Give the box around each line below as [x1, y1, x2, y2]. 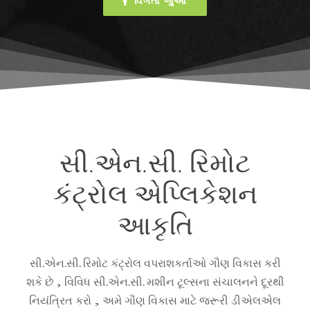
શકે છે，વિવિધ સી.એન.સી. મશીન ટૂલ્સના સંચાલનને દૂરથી [26, 274, 284, 289]
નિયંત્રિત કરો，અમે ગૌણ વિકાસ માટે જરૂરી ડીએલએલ [29, 293, 281, 307]
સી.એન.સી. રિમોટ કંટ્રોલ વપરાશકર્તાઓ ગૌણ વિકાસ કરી [29, 255, 281, 270]
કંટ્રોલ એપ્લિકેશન [53, 176, 257, 210]
